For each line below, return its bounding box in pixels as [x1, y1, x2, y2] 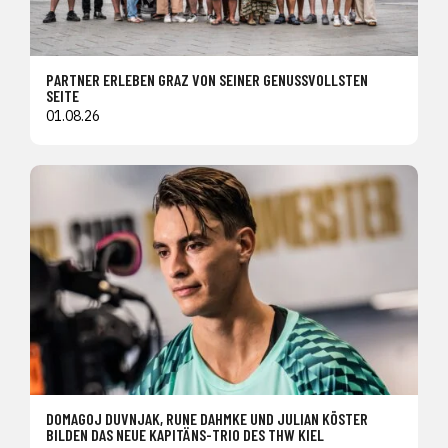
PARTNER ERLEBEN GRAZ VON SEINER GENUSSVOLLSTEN [46, 69, 368, 89]
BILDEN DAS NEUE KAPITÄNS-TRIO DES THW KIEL [46, 424, 324, 444]
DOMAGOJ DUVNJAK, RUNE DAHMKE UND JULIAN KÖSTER [46, 408, 368, 428]
